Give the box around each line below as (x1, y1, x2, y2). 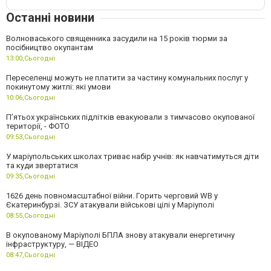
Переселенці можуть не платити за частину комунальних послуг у (6, 73, 248, 82)
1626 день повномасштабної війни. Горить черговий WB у (6, 191, 218, 200)
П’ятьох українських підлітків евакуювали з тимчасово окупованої (6, 113, 255, 122)
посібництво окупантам (6, 43, 93, 52)
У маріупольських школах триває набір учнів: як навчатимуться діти (6, 152, 259, 161)
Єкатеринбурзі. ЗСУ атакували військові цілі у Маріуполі (6, 200, 214, 209)
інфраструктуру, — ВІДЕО (6, 240, 99, 249)
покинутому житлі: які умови (6, 82, 111, 91)
